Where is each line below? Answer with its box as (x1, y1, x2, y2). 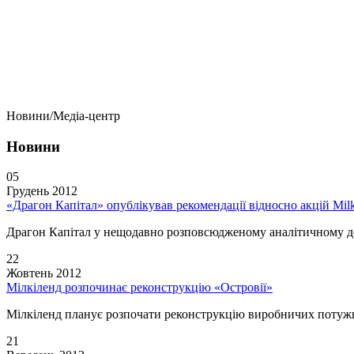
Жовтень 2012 (6, 266, 81, 281)
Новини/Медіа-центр (6, 109, 120, 122)
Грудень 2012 (6, 184, 77, 198)
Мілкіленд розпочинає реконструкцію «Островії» (6, 281, 273, 295)
